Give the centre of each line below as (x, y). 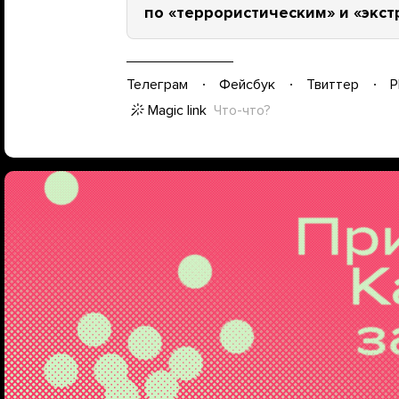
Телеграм (157, 84)
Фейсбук (247, 84)
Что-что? (242, 110)
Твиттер (333, 84)
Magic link (177, 110)
